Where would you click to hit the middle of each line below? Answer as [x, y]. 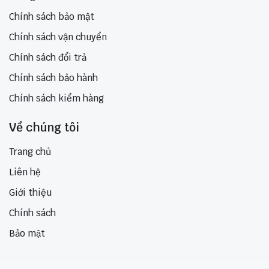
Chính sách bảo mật [52, 17]
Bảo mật [27, 234]
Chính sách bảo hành [53, 78]
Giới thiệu [30, 193]
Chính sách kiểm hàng [56, 98]
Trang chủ [30, 152]
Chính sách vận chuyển [58, 37]
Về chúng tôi [44, 128]
